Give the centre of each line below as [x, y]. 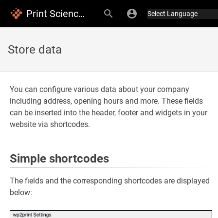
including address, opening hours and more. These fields [106, 101]
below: [21, 192]
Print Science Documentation [82, 14]
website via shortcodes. [50, 124]
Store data [35, 50]
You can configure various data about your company [100, 89]
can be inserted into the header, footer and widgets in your [109, 113]
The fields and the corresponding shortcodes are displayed [110, 181]
